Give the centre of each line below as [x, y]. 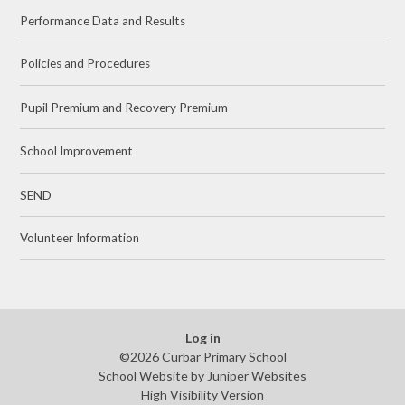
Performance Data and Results [103, 20]
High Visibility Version [202, 395]
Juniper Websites [257, 376]
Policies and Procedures [85, 64]
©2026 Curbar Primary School [202, 357]
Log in [202, 338]
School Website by [153, 376]
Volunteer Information [80, 238]
